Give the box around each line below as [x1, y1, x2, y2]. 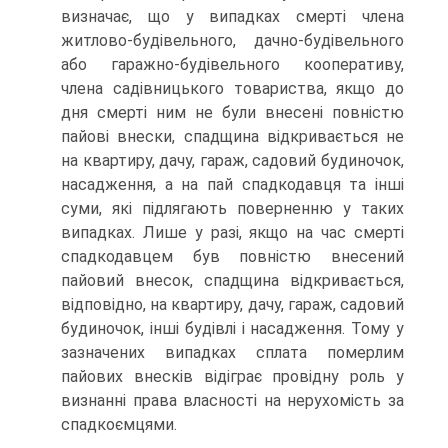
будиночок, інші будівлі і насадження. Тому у [61, 319, 404, 338]
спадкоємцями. [61, 415, 177, 434]
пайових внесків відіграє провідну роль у [61, 367, 404, 386]
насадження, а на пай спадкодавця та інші [61, 175, 404, 194]
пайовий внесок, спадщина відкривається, [61, 271, 404, 290]
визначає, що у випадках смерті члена [61, 7, 404, 26]
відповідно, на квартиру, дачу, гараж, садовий [61, 295, 404, 314]
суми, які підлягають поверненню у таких [61, 199, 404, 218]
